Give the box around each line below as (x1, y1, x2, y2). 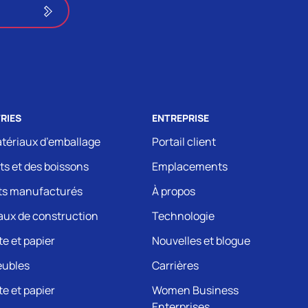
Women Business (152, 283, 239, 298)
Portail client (152, 134, 216, 149)
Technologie (152, 208, 214, 223)
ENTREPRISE (152, 111, 209, 124)
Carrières (152, 258, 199, 273)
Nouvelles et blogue (152, 233, 250, 248)
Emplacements (152, 159, 228, 174)
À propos (152, 184, 195, 199)
